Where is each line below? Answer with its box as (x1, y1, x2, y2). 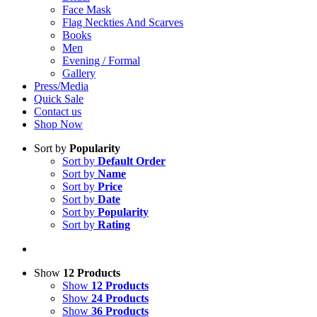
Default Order (98, 155, 166, 167)
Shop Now (34, 118, 83, 130)
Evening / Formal (62, 54, 140, 67)
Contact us (34, 105, 81, 117)
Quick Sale (34, 93, 83, 105)
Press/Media (34, 80, 88, 92)
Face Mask (62, 4, 111, 16)
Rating (98, 219, 130, 231)
